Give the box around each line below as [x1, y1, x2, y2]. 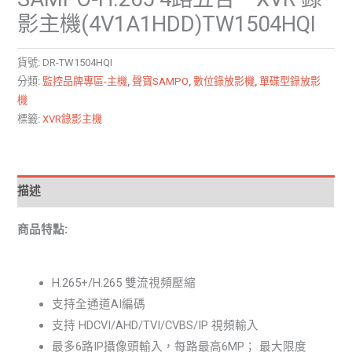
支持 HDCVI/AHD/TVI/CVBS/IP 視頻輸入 [52, 318, 259, 333]
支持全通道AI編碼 [52, 297, 146, 312]
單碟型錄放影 [259, 75, 321, 88]
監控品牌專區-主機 [42, 75, 128, 88]
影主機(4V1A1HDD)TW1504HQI [17, 12, 317, 38]
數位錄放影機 [193, 75, 255, 88]
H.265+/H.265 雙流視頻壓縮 [52, 276, 196, 291]
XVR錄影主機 [42, 113, 103, 126]
